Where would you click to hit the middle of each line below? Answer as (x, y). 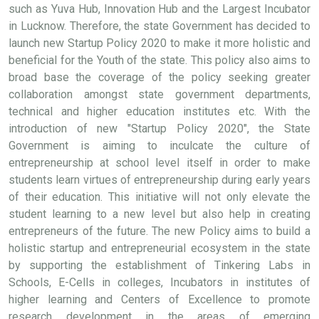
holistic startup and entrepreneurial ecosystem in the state (159, 248)
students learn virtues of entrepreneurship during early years (159, 180)
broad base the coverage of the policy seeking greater (159, 77)
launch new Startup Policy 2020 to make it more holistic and (159, 43)
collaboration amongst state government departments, (159, 94)
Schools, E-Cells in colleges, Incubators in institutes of (159, 282)
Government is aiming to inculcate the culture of (159, 146)
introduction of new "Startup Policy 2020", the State (159, 129)
